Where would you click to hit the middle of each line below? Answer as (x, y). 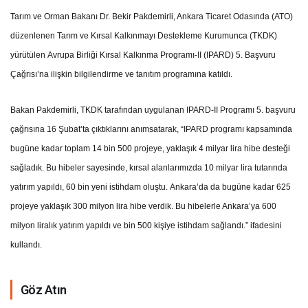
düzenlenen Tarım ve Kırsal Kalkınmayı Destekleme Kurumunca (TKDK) (144, 35)
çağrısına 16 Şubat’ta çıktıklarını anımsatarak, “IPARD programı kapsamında (152, 129)
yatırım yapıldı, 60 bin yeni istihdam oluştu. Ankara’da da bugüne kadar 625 (151, 187)
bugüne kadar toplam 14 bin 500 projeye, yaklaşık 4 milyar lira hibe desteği (151, 148)
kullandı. (26, 244)
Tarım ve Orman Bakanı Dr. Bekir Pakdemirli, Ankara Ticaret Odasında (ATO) (152, 16)
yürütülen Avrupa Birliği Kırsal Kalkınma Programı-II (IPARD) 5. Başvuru (143, 55)
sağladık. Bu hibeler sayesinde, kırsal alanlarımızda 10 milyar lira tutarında (149, 167)
